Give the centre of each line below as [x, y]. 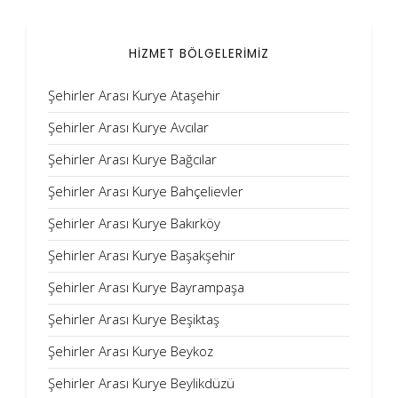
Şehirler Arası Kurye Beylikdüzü [141, 383]
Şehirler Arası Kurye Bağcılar [132, 159]
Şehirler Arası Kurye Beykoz [131, 351]
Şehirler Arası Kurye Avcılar [128, 127]
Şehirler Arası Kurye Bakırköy [134, 223]
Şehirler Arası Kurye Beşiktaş [134, 319]
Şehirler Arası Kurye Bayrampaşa [146, 287]
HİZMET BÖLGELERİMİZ [199, 54]
